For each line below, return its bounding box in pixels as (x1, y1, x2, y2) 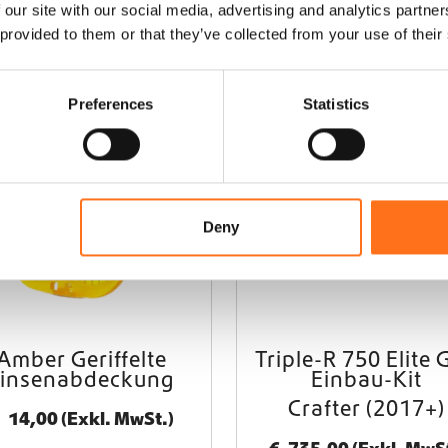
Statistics (303, 95, 369, 113)
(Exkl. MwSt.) (58, 407, 174, 429)
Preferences (68, 95, 154, 113)
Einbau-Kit (311, 365, 422, 392)
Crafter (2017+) (288, 394, 445, 421)
